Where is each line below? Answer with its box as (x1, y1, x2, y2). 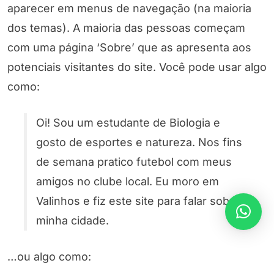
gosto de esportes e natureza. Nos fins (36, 135, 242, 149)
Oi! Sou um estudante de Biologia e (36, 116, 220, 129)
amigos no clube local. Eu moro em (36, 174, 219, 188)
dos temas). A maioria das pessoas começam (7, 21, 245, 34)
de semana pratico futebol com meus (36, 155, 232, 168)
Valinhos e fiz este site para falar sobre (36, 194, 240, 207)
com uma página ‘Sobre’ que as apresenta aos (7, 40, 251, 54)
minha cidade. (36, 213, 109, 227)
